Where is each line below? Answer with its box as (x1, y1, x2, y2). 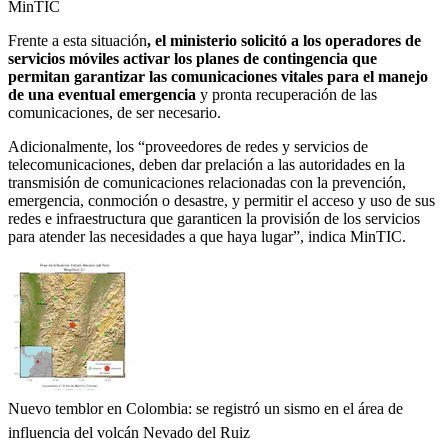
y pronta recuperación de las (196, 85, 377, 103)
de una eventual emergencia (8, 85, 196, 103)
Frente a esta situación (8, 31, 147, 49)
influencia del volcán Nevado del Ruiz (8, 423, 250, 441)
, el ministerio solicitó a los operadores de (147, 31, 421, 49)
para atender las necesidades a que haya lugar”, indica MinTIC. (8, 227, 406, 245)
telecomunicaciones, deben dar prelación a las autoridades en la (8, 155, 405, 173)
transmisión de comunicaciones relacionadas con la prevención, (8, 173, 406, 191)
